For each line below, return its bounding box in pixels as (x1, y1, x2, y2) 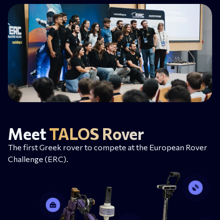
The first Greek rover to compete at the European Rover (8, 142, 207, 152)
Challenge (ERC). (8, 154, 68, 164)
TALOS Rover (49, 123, 144, 143)
